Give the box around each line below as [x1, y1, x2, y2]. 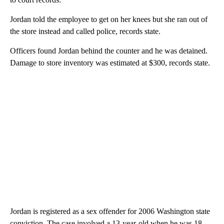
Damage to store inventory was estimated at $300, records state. [10, 58, 210, 67]
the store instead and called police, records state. [10, 26, 160, 35]
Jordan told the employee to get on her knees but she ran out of [10, 14, 207, 23]
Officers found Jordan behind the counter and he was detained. [10, 46, 207, 55]
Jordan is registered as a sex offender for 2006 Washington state [10, 206, 210, 215]
